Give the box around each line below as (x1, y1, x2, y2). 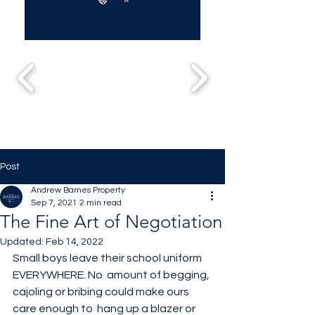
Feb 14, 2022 (46, 237, 103, 247)
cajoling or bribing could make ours (13, 286, 191, 297)
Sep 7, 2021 (31, 198, 77, 207)
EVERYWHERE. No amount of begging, (13, 269, 212, 281)
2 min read (79, 198, 122, 207)
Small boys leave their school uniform (13, 252, 204, 264)
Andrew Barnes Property (31, 186, 125, 195)
